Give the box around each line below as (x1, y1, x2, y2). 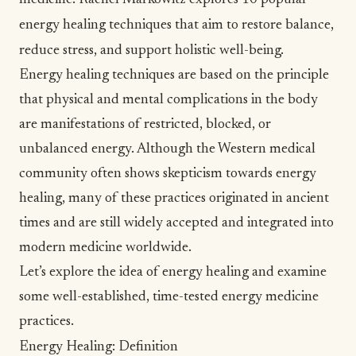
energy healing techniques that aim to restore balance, (19, 18, 334, 33)
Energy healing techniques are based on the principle (19, 68, 329, 83)
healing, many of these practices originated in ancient (19, 192, 329, 206)
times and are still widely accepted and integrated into (19, 216, 334, 230)
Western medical (218, 142, 315, 157)
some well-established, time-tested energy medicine (19, 290, 319, 304)
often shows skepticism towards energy (87, 167, 316, 181)
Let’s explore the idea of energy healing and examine (19, 265, 327, 280)
